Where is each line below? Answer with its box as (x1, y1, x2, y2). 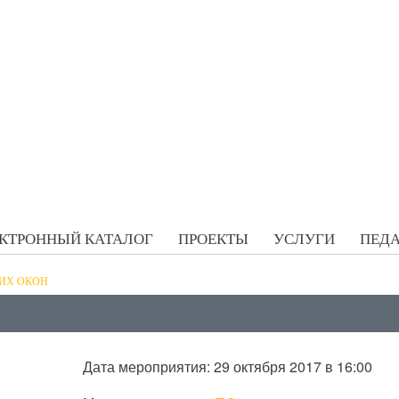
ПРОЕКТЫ (178, 231, 248, 248)
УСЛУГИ (273, 231, 335, 248)
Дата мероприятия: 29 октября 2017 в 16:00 (82, 355, 372, 377)
